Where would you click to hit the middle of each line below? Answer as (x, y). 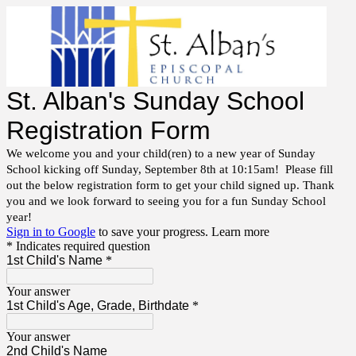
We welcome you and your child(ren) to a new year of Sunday (161, 153)
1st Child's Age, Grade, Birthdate (98, 305)
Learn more (240, 231)
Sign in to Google (51, 231)
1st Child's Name (54, 260)
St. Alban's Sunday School (155, 101)
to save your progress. (153, 231)
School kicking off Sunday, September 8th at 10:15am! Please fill (170, 169)
